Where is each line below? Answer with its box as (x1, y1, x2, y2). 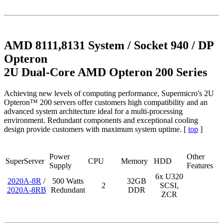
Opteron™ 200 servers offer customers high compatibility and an (4, 98, 208, 107)
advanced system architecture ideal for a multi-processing (4, 107, 183, 115)
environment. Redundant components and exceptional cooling (4, 115, 198, 124)
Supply (49, 161, 72, 170)
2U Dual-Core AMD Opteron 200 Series (4, 66, 207, 79)
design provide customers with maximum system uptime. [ (4, 124, 188, 133)
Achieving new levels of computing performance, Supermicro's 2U (4, 89, 214, 98)
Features (187, 161, 213, 170)
